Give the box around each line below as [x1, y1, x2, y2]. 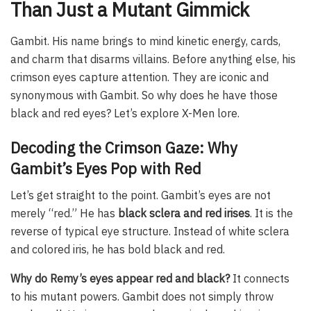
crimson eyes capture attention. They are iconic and [10, 70, 269, 85]
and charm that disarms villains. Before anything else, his [10, 52, 296, 67]
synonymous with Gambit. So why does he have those [10, 88, 278, 103]
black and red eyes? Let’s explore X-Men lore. [10, 106, 239, 121]
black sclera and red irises [118, 206, 250, 221]
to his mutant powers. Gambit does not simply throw [10, 289, 274, 304]
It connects [230, 271, 289, 286]
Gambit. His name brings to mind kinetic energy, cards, [10, 34, 280, 49]
